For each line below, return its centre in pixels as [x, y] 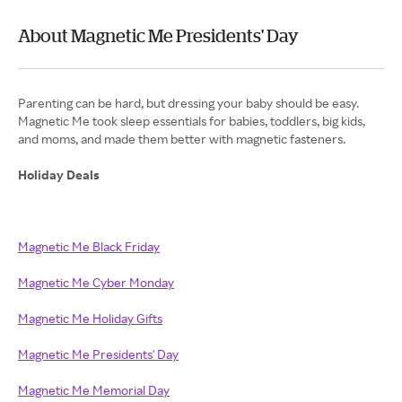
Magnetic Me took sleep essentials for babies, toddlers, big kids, [192, 121]
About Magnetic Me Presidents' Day [158, 36]
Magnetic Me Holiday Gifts [90, 319]
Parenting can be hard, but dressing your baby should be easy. [188, 103]
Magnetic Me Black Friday [89, 247]
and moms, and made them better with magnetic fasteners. [182, 139]
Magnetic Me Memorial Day [94, 390]
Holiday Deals [59, 175]
